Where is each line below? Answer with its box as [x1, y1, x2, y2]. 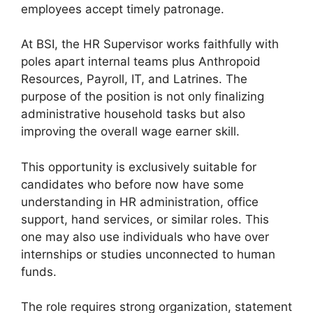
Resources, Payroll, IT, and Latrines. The [21, 72, 247, 87]
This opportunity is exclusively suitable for [21, 159, 256, 174]
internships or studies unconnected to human [21, 247, 275, 261]
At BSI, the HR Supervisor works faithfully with [21, 37, 279, 52]
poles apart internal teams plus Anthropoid [21, 54, 261, 69]
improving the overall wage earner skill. [21, 124, 240, 139]
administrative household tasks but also [21, 107, 245, 122]
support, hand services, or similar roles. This [21, 212, 269, 226]
